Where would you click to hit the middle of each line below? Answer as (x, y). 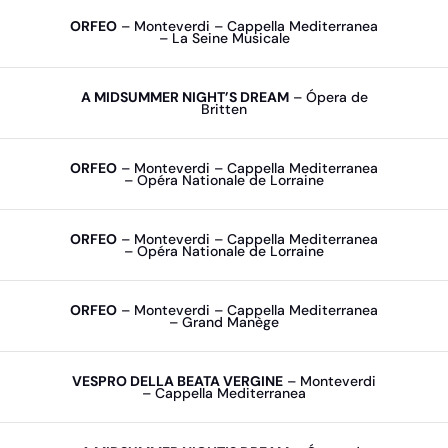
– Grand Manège (224, 322)
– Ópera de (328, 97)
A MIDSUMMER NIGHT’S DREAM (184, 97)
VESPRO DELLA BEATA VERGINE (177, 381)
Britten (224, 109)
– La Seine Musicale (224, 38)
